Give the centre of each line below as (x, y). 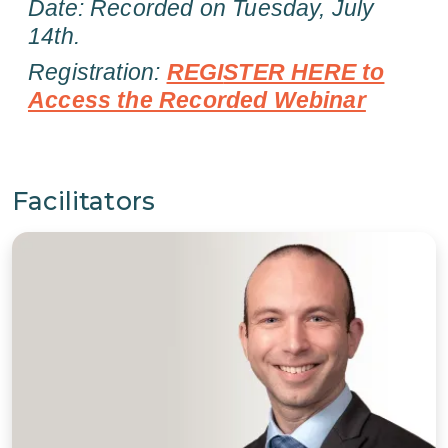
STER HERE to (304, 71)
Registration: (97, 71)
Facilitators (84, 200)
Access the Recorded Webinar (197, 99)
